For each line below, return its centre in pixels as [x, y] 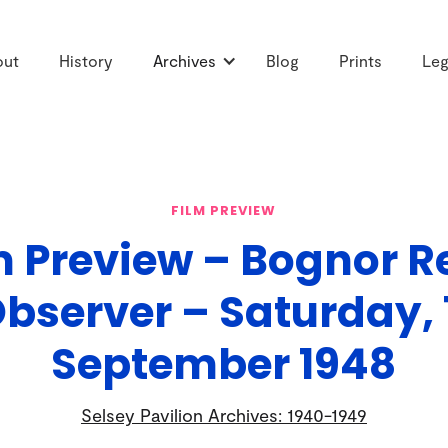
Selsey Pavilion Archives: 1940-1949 [223, 414]
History [86, 61]
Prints [360, 61]
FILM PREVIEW [224, 210]
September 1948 [224, 364]
